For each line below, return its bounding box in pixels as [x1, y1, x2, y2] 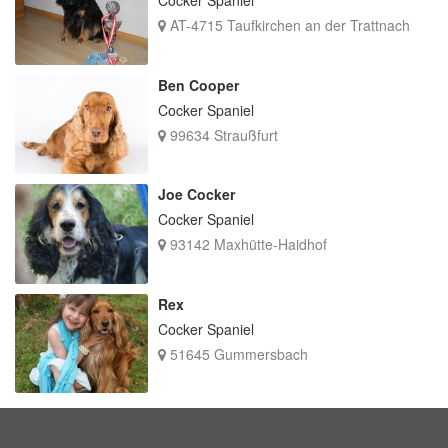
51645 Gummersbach [165, 343, 308, 364]
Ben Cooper [157, 74, 239, 95]
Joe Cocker [157, 184, 235, 205]
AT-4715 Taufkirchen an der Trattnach [165, 15, 410, 36]
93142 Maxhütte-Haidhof [165, 234, 327, 255]
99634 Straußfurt [165, 124, 278, 145]
